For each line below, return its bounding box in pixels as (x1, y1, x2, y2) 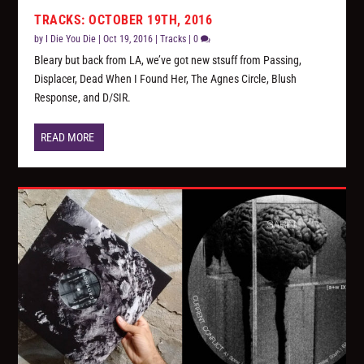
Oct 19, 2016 (103, 33, 154, 45)
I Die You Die (45, 33, 97, 45)
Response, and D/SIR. (34, 91, 132, 105)
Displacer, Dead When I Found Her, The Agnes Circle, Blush (34, 72, 297, 86)
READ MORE (41, 131, 95, 145)
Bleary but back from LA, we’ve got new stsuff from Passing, (34, 54, 302, 67)
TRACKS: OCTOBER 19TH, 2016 (34, 12, 213, 28)
